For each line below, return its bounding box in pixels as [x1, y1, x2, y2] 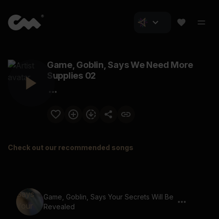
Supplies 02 [47, 70, 96, 81]
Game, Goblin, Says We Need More [47, 60, 194, 70]
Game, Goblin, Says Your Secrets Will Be [44, 193, 174, 201]
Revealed [44, 202, 75, 211]
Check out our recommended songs [8, 143, 133, 152]
